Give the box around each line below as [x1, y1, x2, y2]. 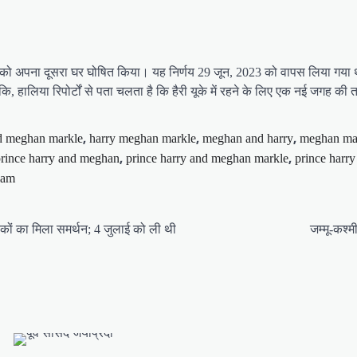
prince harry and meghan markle [126, 151, 288, 165]
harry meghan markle [89, 131, 196, 145]
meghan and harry [202, 131, 293, 145]
